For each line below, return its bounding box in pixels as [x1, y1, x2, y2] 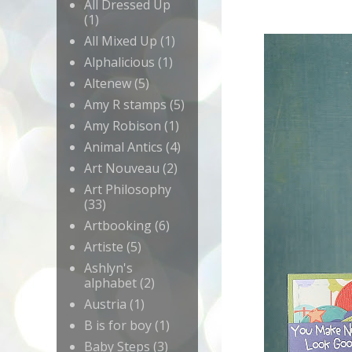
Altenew [84, 75, 131, 93]
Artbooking [84, 217, 152, 235]
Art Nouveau [84, 159, 159, 178]
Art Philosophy [84, 181, 171, 199]
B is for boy [84, 317, 152, 335]
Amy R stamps [84, 96, 167, 114]
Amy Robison [84, 117, 161, 135]
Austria [84, 295, 126, 313]
